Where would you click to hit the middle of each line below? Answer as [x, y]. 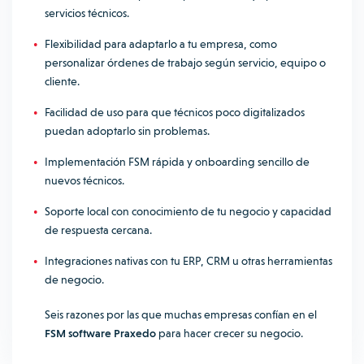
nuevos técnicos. [84, 180]
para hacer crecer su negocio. [230, 333]
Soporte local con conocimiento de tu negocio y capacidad [188, 211]
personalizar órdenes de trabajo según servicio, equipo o [185, 63]
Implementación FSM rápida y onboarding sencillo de [177, 162]
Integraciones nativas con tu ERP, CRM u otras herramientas [188, 261]
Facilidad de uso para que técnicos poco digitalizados [175, 112]
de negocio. [74, 279]
